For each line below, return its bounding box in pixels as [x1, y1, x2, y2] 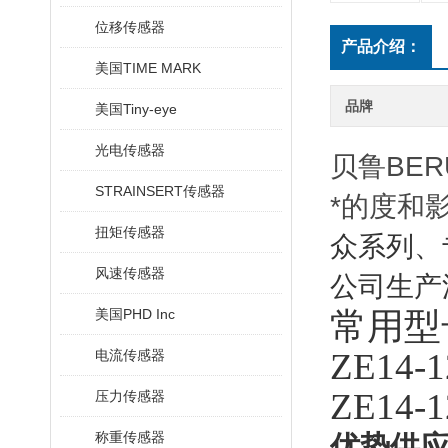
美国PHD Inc [95, 306, 175, 322]
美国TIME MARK [95, 60, 201, 76]
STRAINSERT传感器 [95, 183, 225, 199]
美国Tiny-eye [95, 101, 177, 117]
